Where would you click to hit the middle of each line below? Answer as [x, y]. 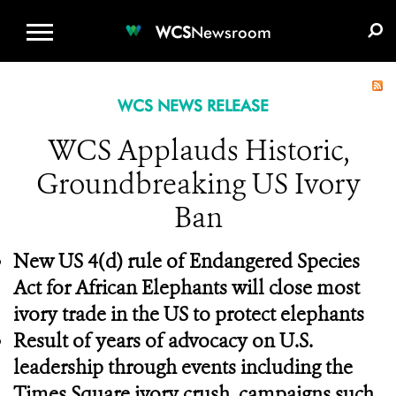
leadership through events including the [183, 367]
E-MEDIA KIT [319, 14]
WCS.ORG [141, 14]
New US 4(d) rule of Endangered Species [187, 261]
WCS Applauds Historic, [198, 150]
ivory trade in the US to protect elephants [189, 314]
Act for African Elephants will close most [187, 288]
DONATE [226, 14]
